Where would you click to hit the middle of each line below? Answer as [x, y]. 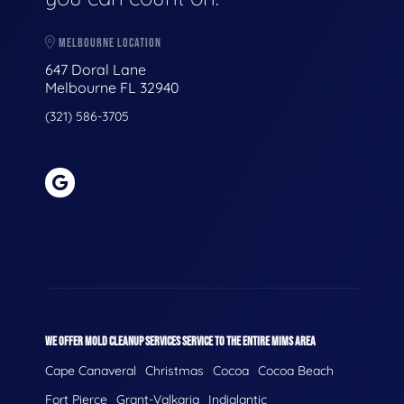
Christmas [174, 371]
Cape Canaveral [91, 371]
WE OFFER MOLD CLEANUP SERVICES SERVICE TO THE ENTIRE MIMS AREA [180, 342]
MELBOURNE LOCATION [109, 42]
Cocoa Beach [296, 371]
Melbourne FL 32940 [112, 88]
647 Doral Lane [96, 70]
